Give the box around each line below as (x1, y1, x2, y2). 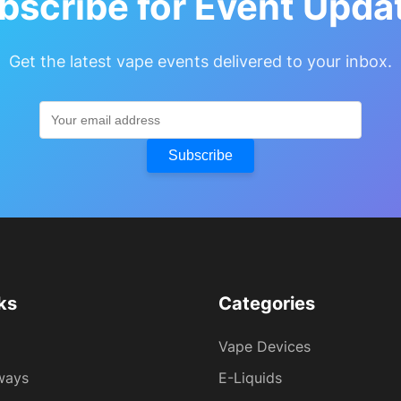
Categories (218, 293, 315, 314)
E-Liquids (218, 369, 282, 387)
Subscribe (168, 148, 233, 163)
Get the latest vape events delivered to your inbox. (9, 52, 392, 71)
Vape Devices (218, 337, 311, 355)
